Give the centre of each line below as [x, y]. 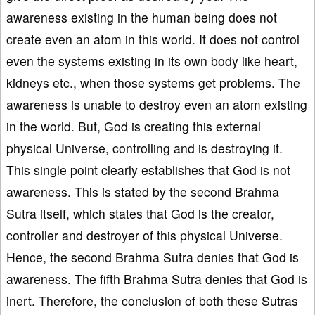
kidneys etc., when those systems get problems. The [153, 82]
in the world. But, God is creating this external [134, 126]
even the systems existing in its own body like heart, [152, 60]
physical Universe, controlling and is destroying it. [144, 148]
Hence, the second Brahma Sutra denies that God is [153, 257]
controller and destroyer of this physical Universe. [144, 235]
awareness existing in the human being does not [142, 17]
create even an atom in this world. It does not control [153, 39]
